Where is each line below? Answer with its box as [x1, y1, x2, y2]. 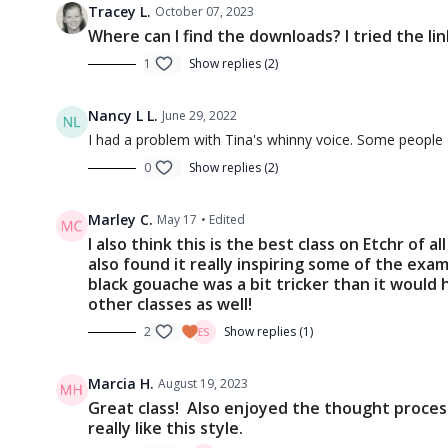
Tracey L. [88, 2, 151, 22]
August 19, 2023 [158, 375, 248, 393]
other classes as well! [88, 293, 252, 316]
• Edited [201, 211, 245, 229]
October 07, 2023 [155, 3, 254, 21]
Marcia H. [88, 374, 154, 394]
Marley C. [88, 210, 153, 230]
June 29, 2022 [162, 107, 237, 125]
